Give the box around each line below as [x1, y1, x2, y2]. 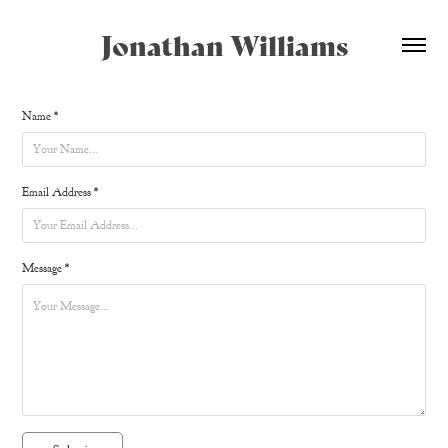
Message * [22, 260, 70, 276]
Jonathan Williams [100, 24, 348, 64]
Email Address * [22, 184, 99, 200]
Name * [22, 108, 59, 124]
